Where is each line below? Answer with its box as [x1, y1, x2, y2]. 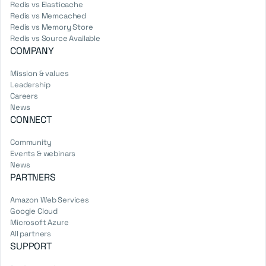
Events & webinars [10, 148, 76, 159]
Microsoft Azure [10, 217, 69, 228]
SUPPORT [10, 240, 52, 253]
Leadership [10, 80, 50, 90]
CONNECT [10, 113, 52, 126]
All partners [10, 229, 52, 239]
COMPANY [10, 45, 54, 58]
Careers [10, 91, 38, 102]
